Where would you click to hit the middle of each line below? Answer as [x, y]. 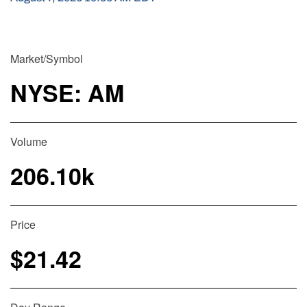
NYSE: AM [67, 92]
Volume [29, 141]
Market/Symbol [47, 58]
